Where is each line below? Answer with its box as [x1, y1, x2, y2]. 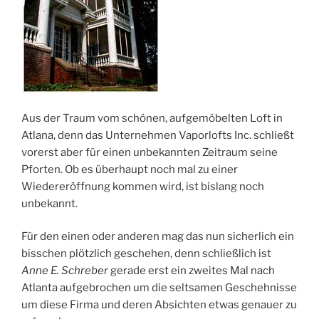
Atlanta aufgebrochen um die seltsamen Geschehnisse [21, 281, 297, 295]
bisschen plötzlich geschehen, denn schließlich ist [21, 247, 271, 261]
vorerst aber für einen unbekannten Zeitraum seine [21, 145, 278, 159]
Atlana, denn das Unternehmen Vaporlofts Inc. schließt [21, 128, 294, 142]
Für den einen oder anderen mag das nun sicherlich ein [21, 230, 294, 244]
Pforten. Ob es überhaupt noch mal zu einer [21, 162, 238, 176]
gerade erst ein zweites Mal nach [108, 264, 275, 278]
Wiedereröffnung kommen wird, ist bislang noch [21, 179, 264, 193]
